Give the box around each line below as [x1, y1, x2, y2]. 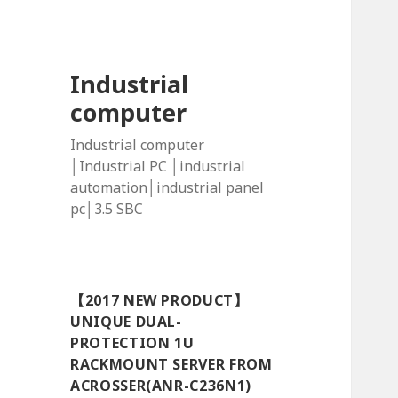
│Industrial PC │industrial [70, 156, 246, 177]
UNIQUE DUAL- [70, 312, 182, 332]
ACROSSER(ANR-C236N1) [70, 376, 251, 396]
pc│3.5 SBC [70, 199, 144, 219]
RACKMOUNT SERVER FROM [70, 354, 273, 375]
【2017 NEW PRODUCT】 [70, 291, 249, 311]
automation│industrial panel [70, 178, 265, 198]
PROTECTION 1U [70, 333, 195, 354]
